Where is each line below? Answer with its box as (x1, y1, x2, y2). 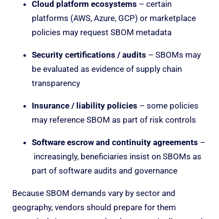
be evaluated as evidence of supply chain (32, 64, 182, 74)
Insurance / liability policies (32, 100, 137, 110)
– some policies (137, 100, 198, 110)
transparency (32, 78, 80, 88)
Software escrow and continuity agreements (32, 137, 198, 147)
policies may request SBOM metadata (32, 27, 172, 37)
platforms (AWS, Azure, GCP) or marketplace (32, 13, 196, 23)
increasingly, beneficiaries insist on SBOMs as (32, 151, 201, 161)
